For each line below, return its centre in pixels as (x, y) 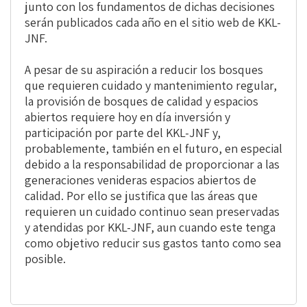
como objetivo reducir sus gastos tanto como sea (153, 243)
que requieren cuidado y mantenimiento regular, (151, 86)
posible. (45, 259)
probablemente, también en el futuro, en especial (153, 149)
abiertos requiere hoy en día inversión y (127, 117)
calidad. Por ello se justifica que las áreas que (141, 196)
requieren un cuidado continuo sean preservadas (152, 212)
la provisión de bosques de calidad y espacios (142, 101)
